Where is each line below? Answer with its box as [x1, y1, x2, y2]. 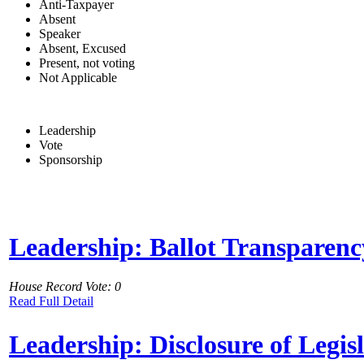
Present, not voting [39, 55, 135, 70]
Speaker [39, 26, 80, 41]
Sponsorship [39, 152, 102, 167]
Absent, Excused [39, 41, 126, 55]
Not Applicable [39, 70, 117, 84]
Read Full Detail [9, 294, 93, 309]
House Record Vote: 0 [9, 279, 121, 294]
